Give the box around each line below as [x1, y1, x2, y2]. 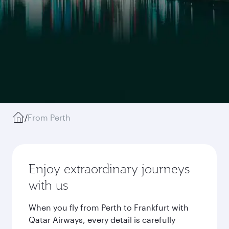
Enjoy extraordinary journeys [29, 161, 190, 177]
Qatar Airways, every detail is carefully [29, 215, 175, 224]
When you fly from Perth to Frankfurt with [29, 202, 189, 212]
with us [29, 177, 68, 193]
